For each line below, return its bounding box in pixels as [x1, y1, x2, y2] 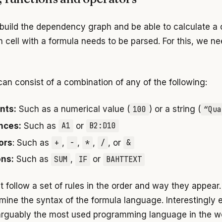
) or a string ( [149, 104, 201, 114]
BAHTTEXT [106, 154, 142, 165]
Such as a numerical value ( [16, 104, 130, 114]
